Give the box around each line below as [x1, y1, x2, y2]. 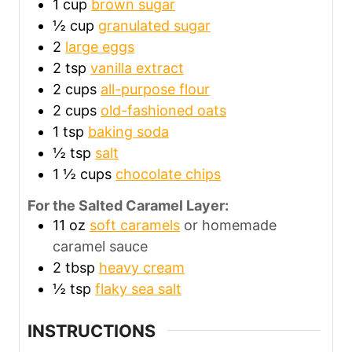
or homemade [184, 216, 277, 233]
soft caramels [90, 216, 180, 233]
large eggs [65, 38, 134, 56]
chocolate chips [115, 166, 221, 183]
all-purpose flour [101, 81, 210, 98]
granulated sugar [98, 17, 211, 35]
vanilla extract [90, 60, 184, 77]
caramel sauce [53, 237, 148, 255]
